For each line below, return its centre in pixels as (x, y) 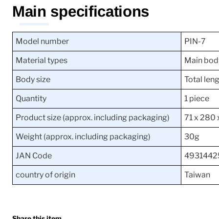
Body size (33, 79)
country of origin (45, 175)
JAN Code (34, 155)
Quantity (31, 98)
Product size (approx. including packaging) (93, 117)
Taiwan (197, 175)
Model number (42, 41)
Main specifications (81, 11)
